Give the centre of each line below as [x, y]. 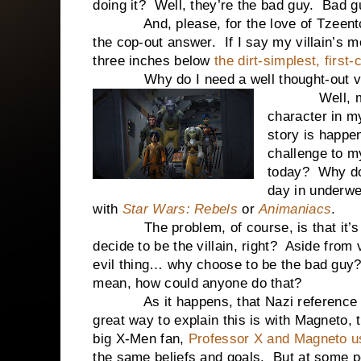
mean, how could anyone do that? [199, 283]
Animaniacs [295, 209]
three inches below [154, 61]
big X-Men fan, [141, 339]
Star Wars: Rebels [180, 209]
